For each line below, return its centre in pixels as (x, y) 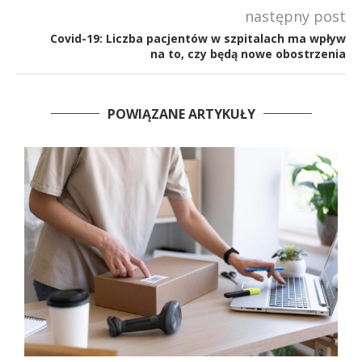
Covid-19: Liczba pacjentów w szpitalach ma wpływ (198, 39)
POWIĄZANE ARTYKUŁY (181, 114)
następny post (295, 17)
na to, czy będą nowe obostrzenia (248, 54)
